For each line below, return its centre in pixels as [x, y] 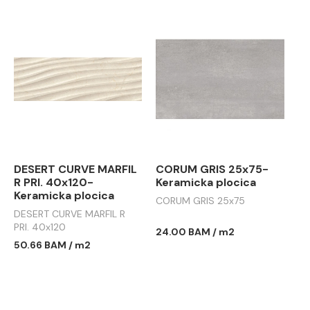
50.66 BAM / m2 [52, 245]
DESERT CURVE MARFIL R [70, 214]
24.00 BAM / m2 [195, 232]
